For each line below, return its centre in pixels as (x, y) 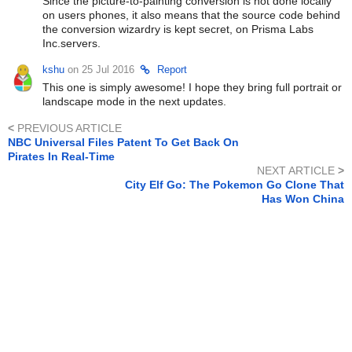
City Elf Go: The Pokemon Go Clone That (235, 185)
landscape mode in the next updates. (134, 102)
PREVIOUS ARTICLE (68, 128)
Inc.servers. (71, 44)
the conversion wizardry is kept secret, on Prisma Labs (178, 29)
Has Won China (303, 199)
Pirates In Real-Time (61, 157)
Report (172, 70)
